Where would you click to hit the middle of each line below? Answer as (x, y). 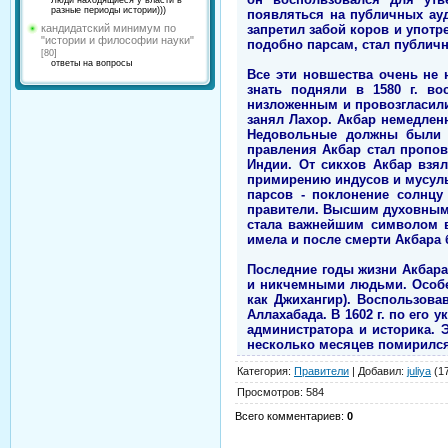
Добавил (379, 370)
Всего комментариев (288, 415)
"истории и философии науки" (117, 40)
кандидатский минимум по (108, 28)
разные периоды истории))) (108, 10)
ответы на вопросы (91, 63)
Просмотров (268, 391)
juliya (419, 370)
